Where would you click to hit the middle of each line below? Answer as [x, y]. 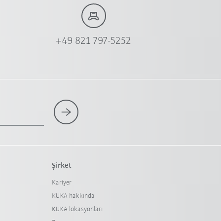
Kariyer [61, 183]
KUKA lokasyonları [77, 210]
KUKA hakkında [73, 196]
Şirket [61, 166]
